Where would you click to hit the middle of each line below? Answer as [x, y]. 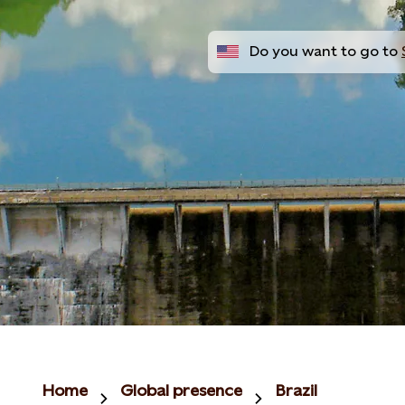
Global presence [181, 390]
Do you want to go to [324, 51]
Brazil [296, 390]
